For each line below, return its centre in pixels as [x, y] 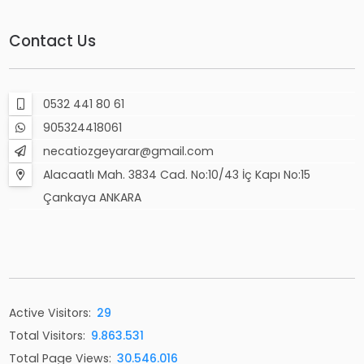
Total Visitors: [48, 335]
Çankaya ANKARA [93, 197]
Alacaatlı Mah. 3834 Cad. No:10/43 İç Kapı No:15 [177, 174]
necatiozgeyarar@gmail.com [129, 151]
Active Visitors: [50, 312]
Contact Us [53, 41]
